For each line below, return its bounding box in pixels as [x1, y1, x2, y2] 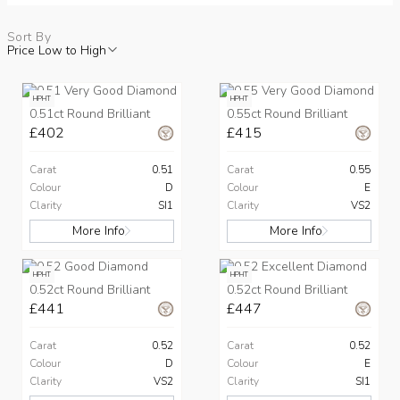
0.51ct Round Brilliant [29, 104, 150, 122]
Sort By [7, 28, 51, 46]
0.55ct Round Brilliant [226, 104, 347, 122]
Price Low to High [7, 41, 106, 59]
